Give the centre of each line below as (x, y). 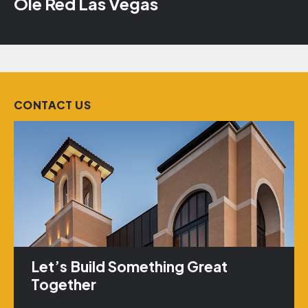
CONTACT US (52, 104)
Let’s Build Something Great (129, 267)
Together (64, 285)
